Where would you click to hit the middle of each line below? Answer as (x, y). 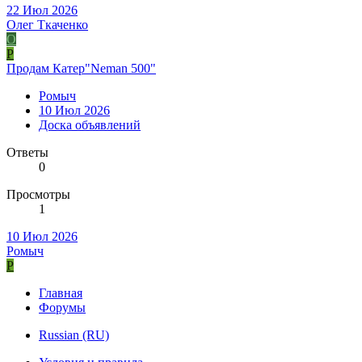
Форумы (62, 307)
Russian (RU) (74, 335)
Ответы (27, 152)
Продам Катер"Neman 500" (81, 68)
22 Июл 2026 (42, 10)
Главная (61, 293)
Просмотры (38, 194)
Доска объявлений (90, 124)
